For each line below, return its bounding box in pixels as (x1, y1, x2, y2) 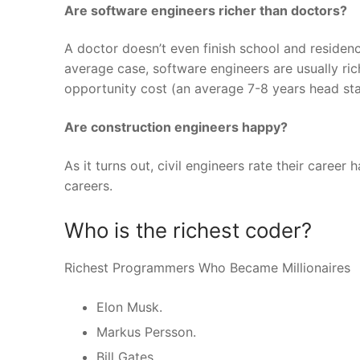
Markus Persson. (96, 324, 196, 341)
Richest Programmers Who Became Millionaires (64, 260, 350, 276)
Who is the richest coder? (64, 218, 312, 243)
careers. (64, 177, 112, 194)
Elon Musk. (96, 299, 162, 316)
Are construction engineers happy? (64, 118, 288, 135)
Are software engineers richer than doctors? (64, 2, 347, 18)
